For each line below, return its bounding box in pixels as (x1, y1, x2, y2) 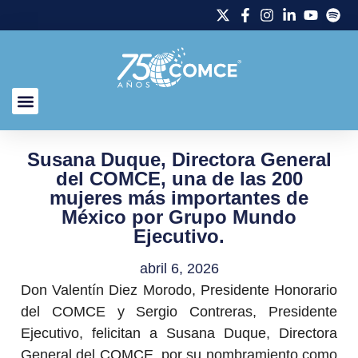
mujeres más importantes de (50, 186, 308, 209)
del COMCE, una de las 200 (55, 167, 303, 189)
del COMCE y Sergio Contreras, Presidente (21, 303, 337, 320)
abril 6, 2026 (139, 260, 219, 276)
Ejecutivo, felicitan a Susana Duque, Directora (21, 324, 337, 341)
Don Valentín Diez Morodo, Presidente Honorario (21, 281, 337, 298)
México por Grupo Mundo (62, 205, 296, 228)
